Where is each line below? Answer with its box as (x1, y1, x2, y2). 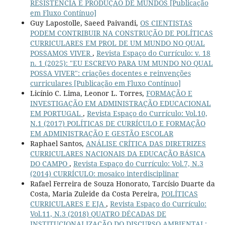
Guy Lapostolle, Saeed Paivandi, (30, 18, 140, 28)
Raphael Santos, (30, 139, 86, 149)
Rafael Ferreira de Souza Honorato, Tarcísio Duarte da (30, 179, 215, 189)
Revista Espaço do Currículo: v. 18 (96, 48, 210, 58)
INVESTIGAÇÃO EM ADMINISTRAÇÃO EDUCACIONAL (30, 98, 211, 108)
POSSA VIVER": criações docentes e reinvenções (30, 68, 191, 78)
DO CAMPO (30, 159, 69, 169)
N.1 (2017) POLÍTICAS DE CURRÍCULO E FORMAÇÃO (30, 119, 205, 129)
